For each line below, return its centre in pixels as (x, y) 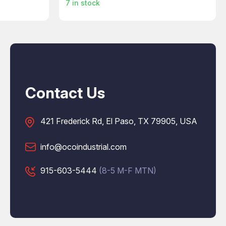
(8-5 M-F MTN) (128, 170)
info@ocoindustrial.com (83, 147)
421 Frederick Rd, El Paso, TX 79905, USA (119, 121)
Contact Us (65, 93)
